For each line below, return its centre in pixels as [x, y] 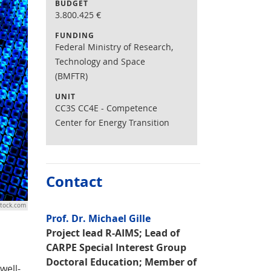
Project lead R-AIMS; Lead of [113, 233]
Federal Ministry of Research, [114, 47]
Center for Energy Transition [112, 122]
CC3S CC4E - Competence [106, 108]
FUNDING [75, 35]
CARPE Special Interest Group [116, 247]
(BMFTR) [71, 76]
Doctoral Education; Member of [121, 262]
